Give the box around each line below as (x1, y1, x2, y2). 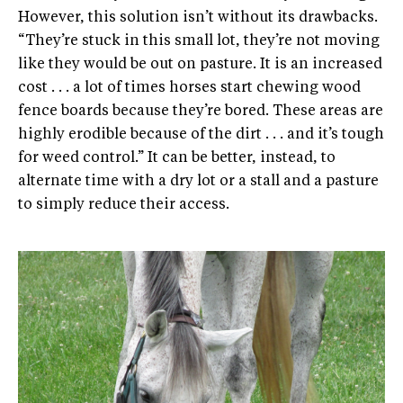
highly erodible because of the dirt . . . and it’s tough (18, 127, 384, 142)
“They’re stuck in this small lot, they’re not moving (18, 33, 380, 49)
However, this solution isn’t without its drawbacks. (18, 10, 378, 25)
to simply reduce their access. (18, 197, 229, 212)
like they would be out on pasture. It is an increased (18, 57, 382, 72)
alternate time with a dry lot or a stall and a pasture (18, 174, 379, 189)
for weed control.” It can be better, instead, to (18, 150, 336, 166)
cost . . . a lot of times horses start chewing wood (18, 80, 361, 95)
